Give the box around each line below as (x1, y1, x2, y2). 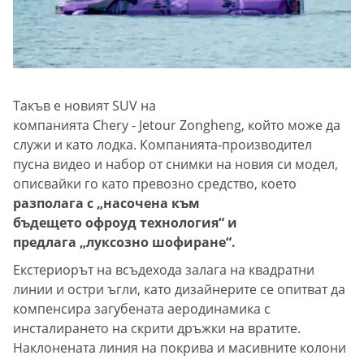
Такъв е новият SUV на (13, 97, 156, 115)
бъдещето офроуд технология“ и (13, 214, 237, 232)
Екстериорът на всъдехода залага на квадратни (13, 261, 314, 279)
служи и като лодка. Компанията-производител (13, 136, 312, 154)
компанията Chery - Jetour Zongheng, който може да (13, 116, 340, 135)
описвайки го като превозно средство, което (13, 175, 297, 193)
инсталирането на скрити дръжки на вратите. (13, 319, 301, 338)
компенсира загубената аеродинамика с (13, 300, 271, 318)
